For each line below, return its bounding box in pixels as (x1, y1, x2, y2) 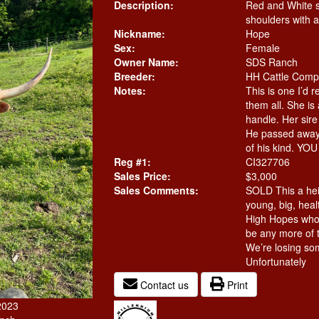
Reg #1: (113, 155, 151, 169)
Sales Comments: (113, 183, 199, 197)
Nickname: (113, 26, 165, 41)
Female (245, 41, 280, 55)
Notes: (113, 83, 146, 98)
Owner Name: (113, 55, 179, 69)
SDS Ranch (245, 55, 298, 69)
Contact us (137, 278, 189, 292)
